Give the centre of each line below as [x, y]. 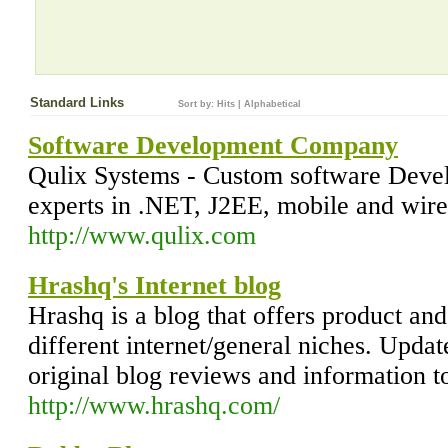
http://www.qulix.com [142, 235]
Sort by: [197, 104]
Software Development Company [213, 145]
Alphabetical [272, 104]
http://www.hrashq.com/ [154, 405]
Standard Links [79, 102]
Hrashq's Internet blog [154, 285]
